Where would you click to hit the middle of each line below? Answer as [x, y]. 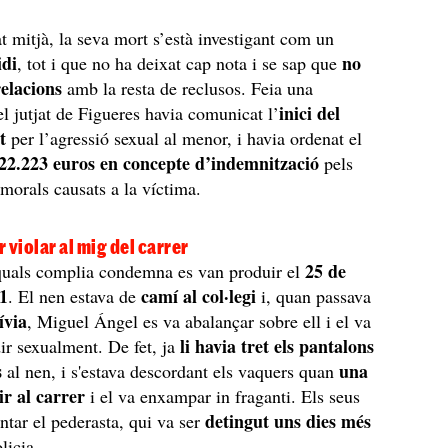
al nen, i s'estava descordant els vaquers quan [173, 371]
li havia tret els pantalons [277, 346]
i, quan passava [314, 296]
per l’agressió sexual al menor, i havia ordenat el [184, 138]
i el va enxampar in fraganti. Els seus [223, 396]
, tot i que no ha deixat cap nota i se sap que [180, 63]
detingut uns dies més [288, 421]
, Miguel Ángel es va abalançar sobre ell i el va [199, 321]
